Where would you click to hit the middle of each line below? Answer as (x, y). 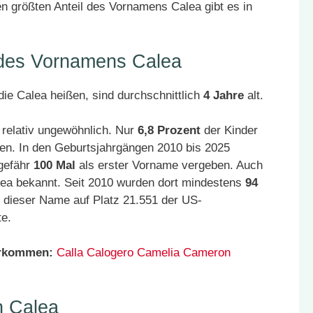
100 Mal (54, 165)
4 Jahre (224, 95)
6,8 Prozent (169, 130)
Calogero (110, 253)
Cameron (207, 253)
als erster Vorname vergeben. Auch (169, 165)
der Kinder (229, 130)
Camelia (158, 253)
